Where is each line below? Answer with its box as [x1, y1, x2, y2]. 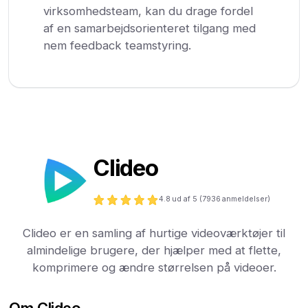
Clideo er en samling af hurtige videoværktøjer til [23, 225, 285, 240]
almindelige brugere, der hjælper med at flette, [27, 243, 281, 257]
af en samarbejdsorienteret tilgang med [43, 21, 256, 35]
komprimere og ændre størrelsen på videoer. [32, 260, 276, 274]
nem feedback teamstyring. [43, 38, 192, 52]
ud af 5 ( [171, 195, 202, 204]
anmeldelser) [221, 195, 270, 204]
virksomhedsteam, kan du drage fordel [43, 3, 254, 18]
